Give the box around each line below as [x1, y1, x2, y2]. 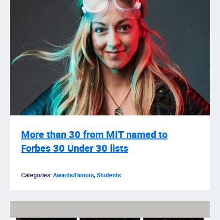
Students [97, 170, 121, 180]
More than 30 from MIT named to [21, 127, 167, 142]
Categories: [21, 170, 53, 180]
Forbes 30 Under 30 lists [21, 141, 128, 156]
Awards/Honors [53, 170, 94, 180]
